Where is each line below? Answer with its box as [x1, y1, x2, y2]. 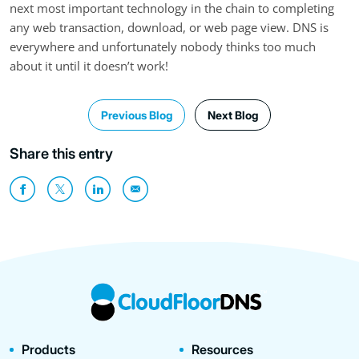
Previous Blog [101, 107, 172, 122]
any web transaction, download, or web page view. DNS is [10, 18, 329, 35]
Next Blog [208, 107, 258, 122]
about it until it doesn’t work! [10, 57, 168, 74]
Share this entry [10, 144, 113, 162]
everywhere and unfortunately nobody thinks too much [10, 38, 316, 54]
